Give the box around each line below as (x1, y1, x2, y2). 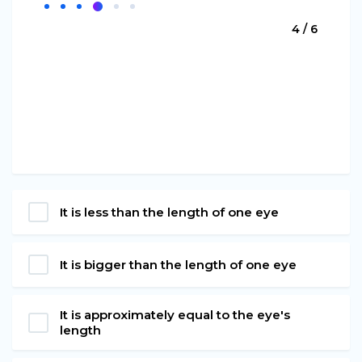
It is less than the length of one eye (60, 204, 279, 220)
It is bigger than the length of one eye (60, 257, 297, 272)
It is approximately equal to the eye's (60, 307, 290, 322)
